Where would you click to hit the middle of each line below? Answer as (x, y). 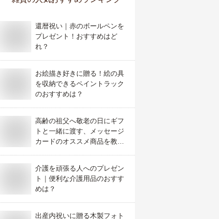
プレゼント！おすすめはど (76, 36)
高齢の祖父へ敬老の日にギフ (80, 121)
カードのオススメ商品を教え (80, 141)
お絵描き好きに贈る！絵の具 (80, 73)
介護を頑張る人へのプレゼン (80, 168)
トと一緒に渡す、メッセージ (80, 131)
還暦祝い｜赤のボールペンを (80, 26)
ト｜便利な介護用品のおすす (80, 178)
